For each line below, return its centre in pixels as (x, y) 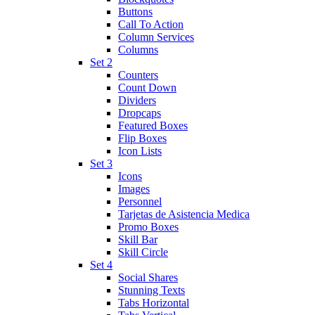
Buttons (135, 12)
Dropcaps (140, 113)
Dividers (137, 100)
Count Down (147, 88)
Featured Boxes (153, 126)
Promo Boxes (148, 227)
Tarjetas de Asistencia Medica (184, 214)
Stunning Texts (152, 290)
